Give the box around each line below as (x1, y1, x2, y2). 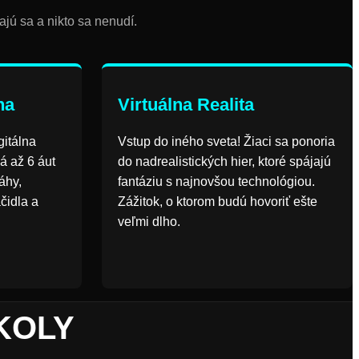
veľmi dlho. (117, 215, 180, 228)
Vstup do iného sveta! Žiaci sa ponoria (117, 135, 335, 148)
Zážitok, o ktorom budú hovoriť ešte (117, 195, 317, 208)
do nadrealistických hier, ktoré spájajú (117, 155, 331, 168)
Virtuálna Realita (117, 95, 254, 115)
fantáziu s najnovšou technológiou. (117, 175, 315, 188)
